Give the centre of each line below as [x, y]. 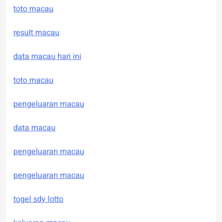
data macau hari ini [47, 57]
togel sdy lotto [38, 199]
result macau [36, 33]
